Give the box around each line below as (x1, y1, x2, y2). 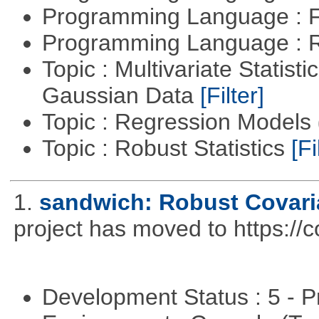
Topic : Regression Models (41, 109, 318, 135)
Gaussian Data (41, 83, 200, 109)
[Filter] (199, 83, 264, 109)
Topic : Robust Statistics (41, 135, 291, 162)
